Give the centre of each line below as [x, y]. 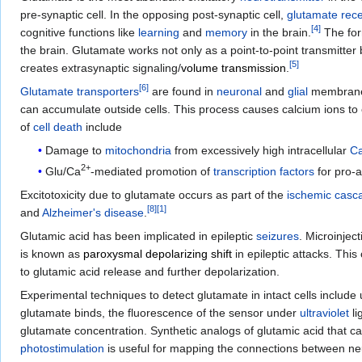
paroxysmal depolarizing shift [158, 254]
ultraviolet [324, 313]
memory [226, 33]
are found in [183, 92]
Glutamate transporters [80, 92]
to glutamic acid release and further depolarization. [150, 272]
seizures [278, 236]
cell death [58, 127]
